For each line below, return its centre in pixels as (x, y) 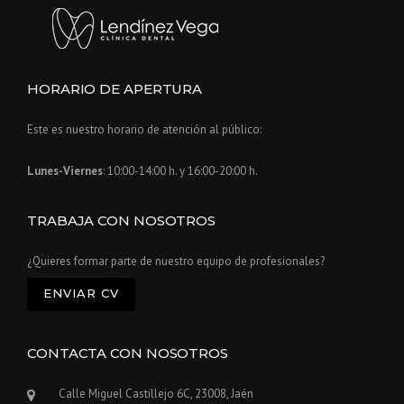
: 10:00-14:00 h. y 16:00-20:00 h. (180, 171)
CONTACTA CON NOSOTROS (128, 353)
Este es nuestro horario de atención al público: (144, 130)
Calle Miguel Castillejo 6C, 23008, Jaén (156, 394)
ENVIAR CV (81, 294)
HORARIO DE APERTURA (115, 89)
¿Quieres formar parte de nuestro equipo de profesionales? (176, 262)
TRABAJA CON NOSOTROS (121, 221)
